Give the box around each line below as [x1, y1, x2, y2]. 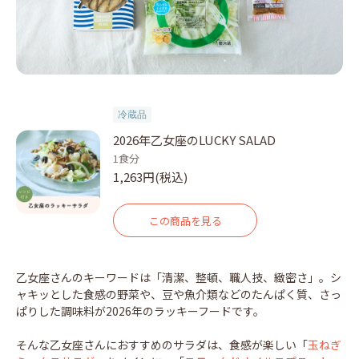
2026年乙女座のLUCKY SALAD [113, 131, 276, 149]
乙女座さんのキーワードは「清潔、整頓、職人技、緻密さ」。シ [16, 269, 341, 286]
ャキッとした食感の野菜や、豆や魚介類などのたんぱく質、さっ [16, 286, 341, 303]
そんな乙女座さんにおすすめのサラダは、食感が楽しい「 [16, 337, 308, 353]
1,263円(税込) [113, 168, 188, 186]
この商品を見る [148, 212, 222, 228]
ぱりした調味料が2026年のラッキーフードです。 [16, 303, 264, 320]
